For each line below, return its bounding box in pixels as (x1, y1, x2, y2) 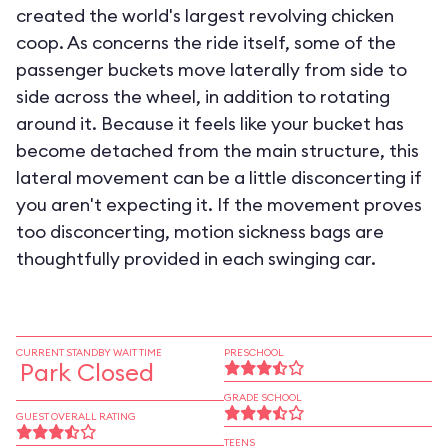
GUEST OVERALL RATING (16, 410, 136, 423)
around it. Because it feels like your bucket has (16, 112, 404, 135)
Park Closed (20, 357, 154, 387)
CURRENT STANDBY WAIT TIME (16, 346, 162, 359)
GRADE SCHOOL (224, 391, 302, 404)
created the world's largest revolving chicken (16, 4, 394, 27)
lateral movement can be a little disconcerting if (16, 166, 422, 189)
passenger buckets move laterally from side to (16, 58, 407, 81)
